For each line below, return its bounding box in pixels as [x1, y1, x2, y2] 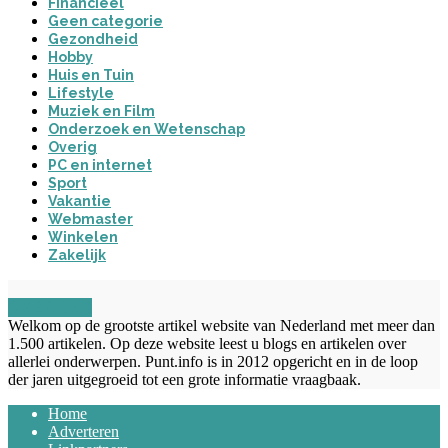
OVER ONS [8, 297, 92, 317]
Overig [48, 138, 97, 155]
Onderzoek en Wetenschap [48, 120, 245, 137]
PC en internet [48, 156, 152, 173]
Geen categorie [48, 12, 163, 29]
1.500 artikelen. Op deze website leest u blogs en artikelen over [8, 334, 406, 352]
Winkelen [48, 228, 118, 245]
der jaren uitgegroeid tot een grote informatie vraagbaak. [8, 370, 361, 388]
